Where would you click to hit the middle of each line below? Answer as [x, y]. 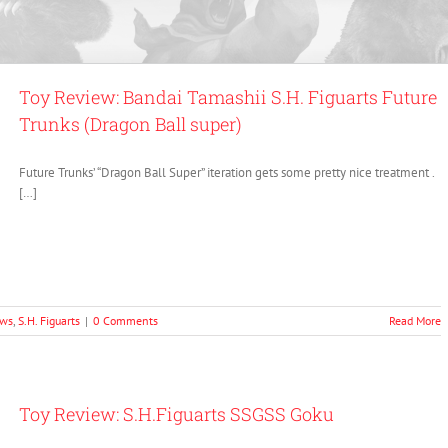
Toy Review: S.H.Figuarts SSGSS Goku [176, 414]
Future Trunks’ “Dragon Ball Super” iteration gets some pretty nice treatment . [226, 172]
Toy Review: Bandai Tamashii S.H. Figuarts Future [228, 97]
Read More [415, 320]
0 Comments [125, 320]
